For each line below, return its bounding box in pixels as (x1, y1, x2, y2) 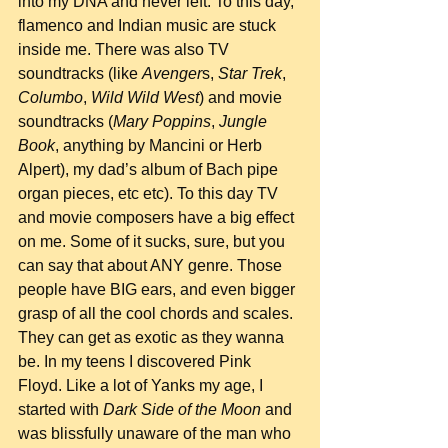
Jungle (219, 113, 271, 130)
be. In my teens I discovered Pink (18, 353, 255, 370)
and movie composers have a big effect (18, 209, 298, 226)
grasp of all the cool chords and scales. (18, 305, 297, 322)
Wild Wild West (91, 89, 199, 106)
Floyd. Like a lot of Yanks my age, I (18, 377, 267, 394)
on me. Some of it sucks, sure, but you (18, 233, 289, 250)
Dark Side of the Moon (103, 401, 261, 418)
